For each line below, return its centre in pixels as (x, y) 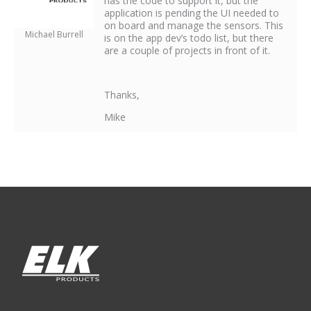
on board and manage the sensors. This (194, 25)
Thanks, (122, 94)
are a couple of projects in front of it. (187, 50)
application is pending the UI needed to (192, 12)
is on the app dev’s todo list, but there (189, 37)
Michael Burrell (54, 34)
